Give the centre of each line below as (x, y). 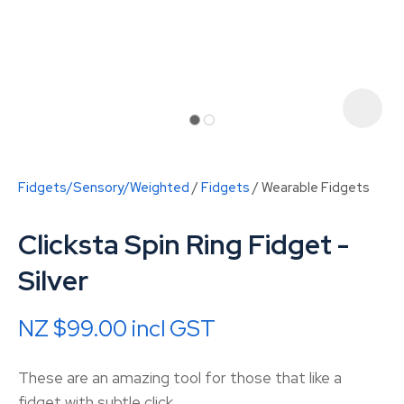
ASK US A (270, 326)
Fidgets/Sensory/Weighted (104, 187)
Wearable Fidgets (316, 187)
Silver (53, 280)
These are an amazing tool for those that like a (180, 378)
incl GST (174, 329)
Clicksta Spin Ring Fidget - (184, 244)
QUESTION (270, 346)
